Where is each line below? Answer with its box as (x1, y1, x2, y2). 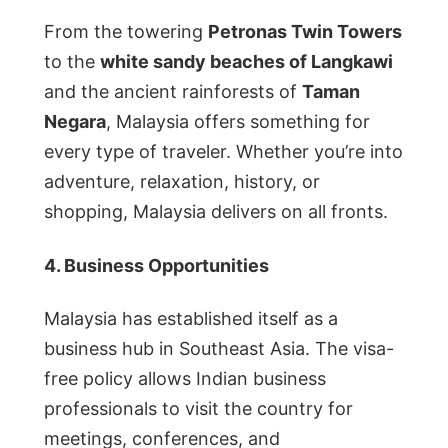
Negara (44, 110, 106, 132)
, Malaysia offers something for (106, 110, 370, 132)
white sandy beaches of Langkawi (100, 50, 393, 72)
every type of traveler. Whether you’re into (44, 140, 403, 162)
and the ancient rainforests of (44, 80, 302, 102)
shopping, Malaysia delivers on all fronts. (44, 200, 388, 222)
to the (44, 50, 100, 72)
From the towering (44, 20, 208, 42)
